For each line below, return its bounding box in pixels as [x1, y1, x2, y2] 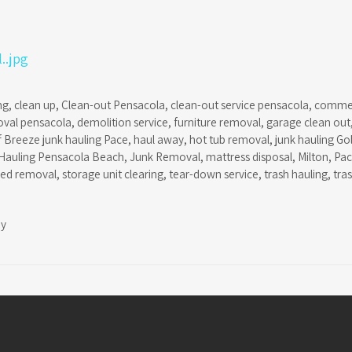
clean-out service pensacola [170, 96, 310, 112]
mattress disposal [206, 148, 292, 164]
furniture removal [174, 113, 261, 130]
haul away [134, 130, 184, 147]
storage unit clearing [62, 165, 163, 181]
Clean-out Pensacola [61, 96, 166, 112]
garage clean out [266, 113, 350, 130]
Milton [298, 148, 328, 164]
